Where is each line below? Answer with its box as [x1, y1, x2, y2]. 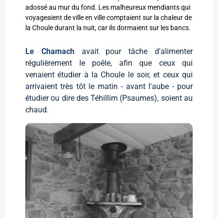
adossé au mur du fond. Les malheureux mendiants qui [25, 3, 190, 12]
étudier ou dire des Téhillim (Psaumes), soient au [25, 93, 193, 103]
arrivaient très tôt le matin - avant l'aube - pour [25, 82, 193, 91]
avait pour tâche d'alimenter [81, 47, 193, 56]
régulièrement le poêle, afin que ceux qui [25, 58, 193, 68]
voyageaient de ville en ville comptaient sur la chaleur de [25, 14, 192, 22]
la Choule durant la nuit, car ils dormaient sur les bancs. [25, 24, 191, 32]
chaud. [25, 105, 49, 115]
